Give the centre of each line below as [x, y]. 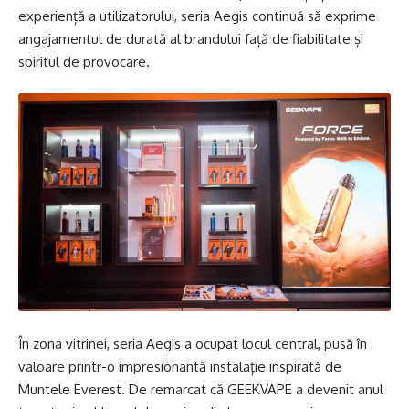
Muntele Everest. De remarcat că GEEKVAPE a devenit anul [201, 389]
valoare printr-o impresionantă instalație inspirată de [180, 366]
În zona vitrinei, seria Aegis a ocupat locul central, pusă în [193, 343]
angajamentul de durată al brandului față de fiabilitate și [191, 38]
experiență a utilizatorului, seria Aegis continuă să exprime [197, 16]
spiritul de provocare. [84, 61]
